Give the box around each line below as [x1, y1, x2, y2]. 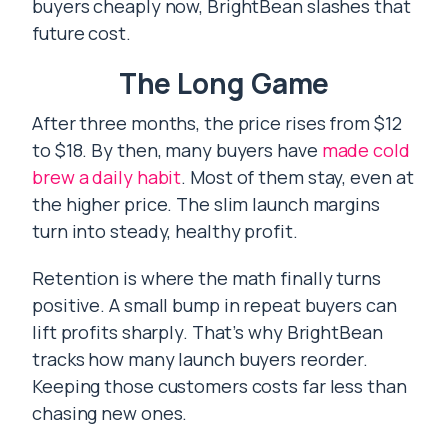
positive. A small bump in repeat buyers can [32, 293, 397, 317]
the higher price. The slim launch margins [32, 192, 380, 216]
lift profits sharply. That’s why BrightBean [32, 320, 383, 344]
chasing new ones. [32, 401, 188, 425]
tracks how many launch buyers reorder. [32, 347, 369, 371]
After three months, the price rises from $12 [32, 111, 402, 135]
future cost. [32, 21, 131, 45]
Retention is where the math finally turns [32, 266, 381, 290]
